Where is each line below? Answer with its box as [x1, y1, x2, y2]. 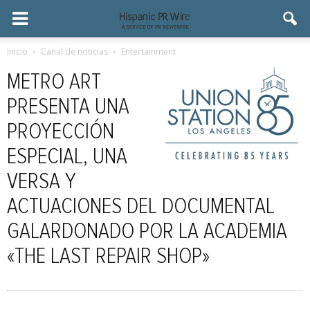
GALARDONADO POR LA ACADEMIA [7, 221, 287, 243]
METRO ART [7, 71, 101, 93]
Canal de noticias [41, 46, 108, 57]
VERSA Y [7, 171, 76, 193]
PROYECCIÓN [7, 121, 114, 143]
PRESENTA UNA [7, 96, 129, 118]
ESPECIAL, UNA [7, 146, 127, 168]
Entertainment [121, 46, 176, 57]
